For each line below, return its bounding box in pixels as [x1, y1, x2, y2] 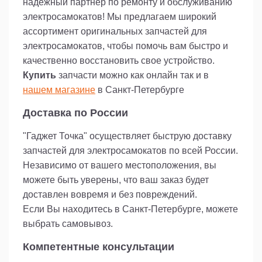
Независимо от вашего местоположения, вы [23, 160, 216, 170]
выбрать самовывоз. [23, 218, 113, 229]
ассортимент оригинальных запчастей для [23, 26, 207, 36]
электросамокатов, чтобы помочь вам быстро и [23, 40, 228, 51]
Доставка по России [23, 106, 128, 119]
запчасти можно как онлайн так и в [56, 70, 209, 80]
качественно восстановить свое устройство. [23, 55, 215, 65]
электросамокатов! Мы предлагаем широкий [23, 11, 216, 22]
